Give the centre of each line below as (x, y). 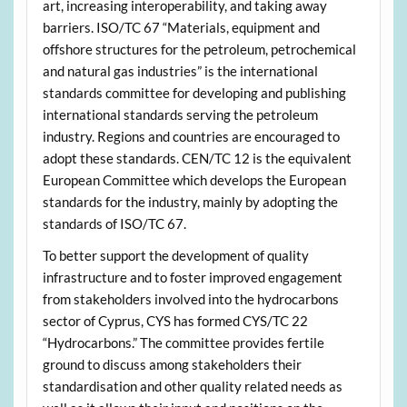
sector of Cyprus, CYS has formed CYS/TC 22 (175, 321)
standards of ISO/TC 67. (114, 223)
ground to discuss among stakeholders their (172, 365)
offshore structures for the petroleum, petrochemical (199, 49)
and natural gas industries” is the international (180, 70)
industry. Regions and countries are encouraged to (191, 136)
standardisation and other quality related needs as (192, 387)
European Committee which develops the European (194, 179)
